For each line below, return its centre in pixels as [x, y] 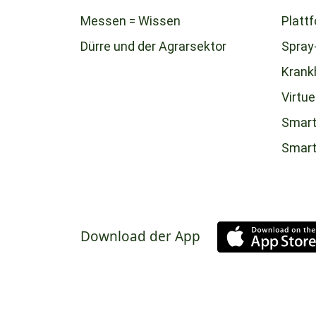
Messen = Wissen [130, 20]
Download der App [140, 237]
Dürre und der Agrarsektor [153, 46]
